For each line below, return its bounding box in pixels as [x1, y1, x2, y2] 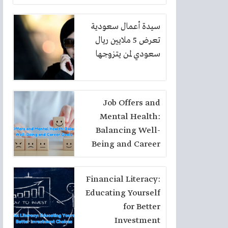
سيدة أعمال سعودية [91, 21, 160, 32]
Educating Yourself [85, 188, 160, 198]
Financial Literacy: [86, 174, 160, 185]
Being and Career [92, 139, 160, 150]
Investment [115, 215, 160, 226]
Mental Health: [100, 111, 160, 122]
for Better [123, 202, 160, 212]
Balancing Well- [96, 125, 160, 136]
